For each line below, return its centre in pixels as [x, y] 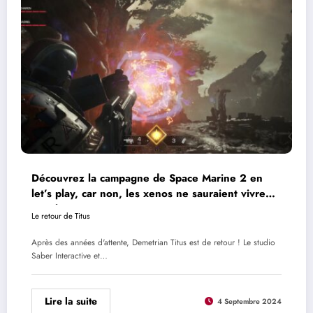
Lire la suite [71, 301]
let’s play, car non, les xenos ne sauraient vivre [148, 193]
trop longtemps [69, 209]
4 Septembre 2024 [249, 301]
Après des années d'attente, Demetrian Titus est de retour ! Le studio [153, 243]
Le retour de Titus [61, 216]
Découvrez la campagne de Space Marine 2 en [147, 178]
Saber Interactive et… [70, 256]
